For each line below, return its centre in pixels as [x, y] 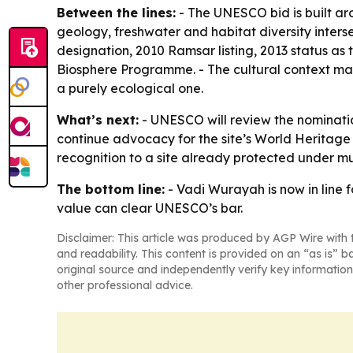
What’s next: [98, 120]
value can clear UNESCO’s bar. [150, 208]
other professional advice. [125, 286]
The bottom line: [111, 190]
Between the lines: [116, 13]
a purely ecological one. [130, 89]
